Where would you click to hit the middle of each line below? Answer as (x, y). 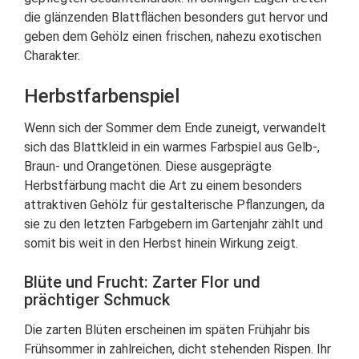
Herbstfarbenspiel (102, 96)
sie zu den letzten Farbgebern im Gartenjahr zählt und (173, 224)
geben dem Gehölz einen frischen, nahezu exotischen (173, 36)
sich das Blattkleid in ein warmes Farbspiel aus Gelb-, (172, 147)
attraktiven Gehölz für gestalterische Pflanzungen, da (174, 205)
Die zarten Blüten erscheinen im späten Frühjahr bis (167, 330)
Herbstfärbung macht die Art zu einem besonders (163, 186)
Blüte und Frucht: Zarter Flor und (142, 282)
